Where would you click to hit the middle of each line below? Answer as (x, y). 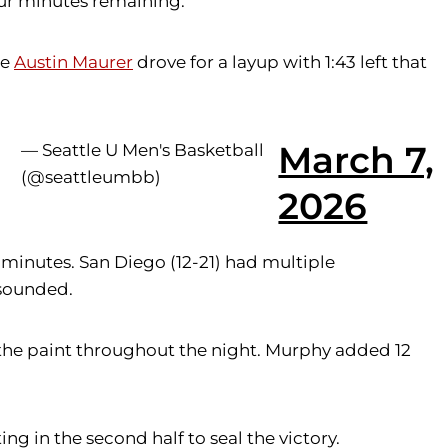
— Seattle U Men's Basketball (143, 150)
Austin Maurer (73, 62)
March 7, (356, 160)
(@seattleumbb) (91, 177)
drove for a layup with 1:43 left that (280, 62)
